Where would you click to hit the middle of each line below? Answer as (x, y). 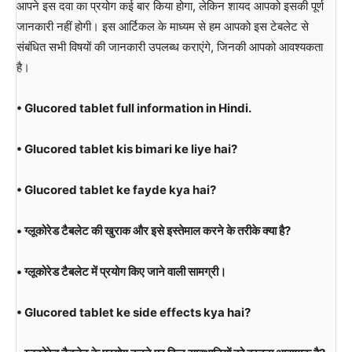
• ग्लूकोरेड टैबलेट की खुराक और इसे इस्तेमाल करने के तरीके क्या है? (154, 230)
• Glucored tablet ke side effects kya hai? (134, 312)
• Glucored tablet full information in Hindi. (134, 108)
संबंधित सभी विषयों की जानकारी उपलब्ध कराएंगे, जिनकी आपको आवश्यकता (170, 46)
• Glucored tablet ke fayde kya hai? (116, 189)
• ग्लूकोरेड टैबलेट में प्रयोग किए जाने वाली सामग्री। (121, 271)
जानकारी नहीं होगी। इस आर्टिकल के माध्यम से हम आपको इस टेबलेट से (163, 26)
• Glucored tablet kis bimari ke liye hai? (127, 148)
